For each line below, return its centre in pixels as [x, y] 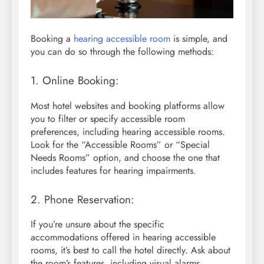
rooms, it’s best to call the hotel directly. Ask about [131, 250]
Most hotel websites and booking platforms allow [128, 105]
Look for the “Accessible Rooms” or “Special [120, 144]
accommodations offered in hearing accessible [123, 237]
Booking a [52, 38]
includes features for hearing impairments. [113, 170]
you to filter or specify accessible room [108, 118]
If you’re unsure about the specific [98, 225]
